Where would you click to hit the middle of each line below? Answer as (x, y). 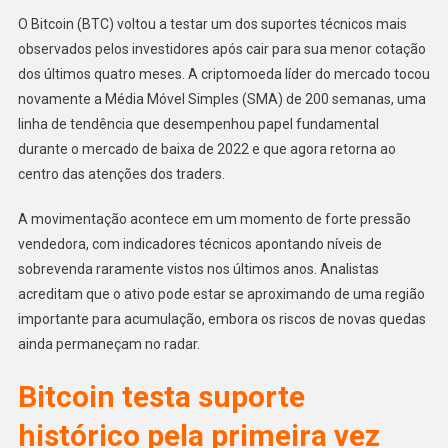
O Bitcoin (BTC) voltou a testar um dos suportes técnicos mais (212, 23)
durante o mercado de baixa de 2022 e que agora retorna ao (206, 148)
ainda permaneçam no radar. (108, 343)
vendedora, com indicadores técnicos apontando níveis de (199, 243)
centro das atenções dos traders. (121, 173)
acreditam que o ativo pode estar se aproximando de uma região (221, 293)
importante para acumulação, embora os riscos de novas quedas (221, 318)
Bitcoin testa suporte (161, 396)
